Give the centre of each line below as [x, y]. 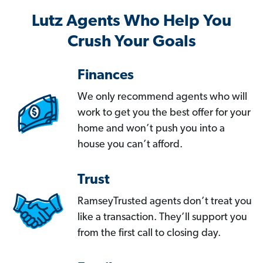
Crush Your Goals [131, 43]
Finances [106, 76]
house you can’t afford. [130, 145]
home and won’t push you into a [151, 129]
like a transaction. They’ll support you [162, 218]
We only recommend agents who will [162, 97]
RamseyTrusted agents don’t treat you [165, 202]
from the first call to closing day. [149, 234]
